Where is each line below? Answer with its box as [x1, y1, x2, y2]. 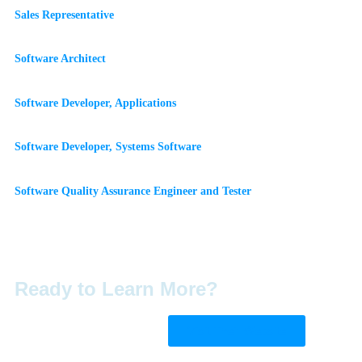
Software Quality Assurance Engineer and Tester [15, 183, 251, 197]
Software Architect [15, 52, 106, 65]
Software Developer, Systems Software [15, 140, 201, 154]
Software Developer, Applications [15, 95, 176, 109]
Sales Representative [15, 7, 114, 21]
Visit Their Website [187, 324, 286, 339]
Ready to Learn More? [15, 278, 218, 301]
